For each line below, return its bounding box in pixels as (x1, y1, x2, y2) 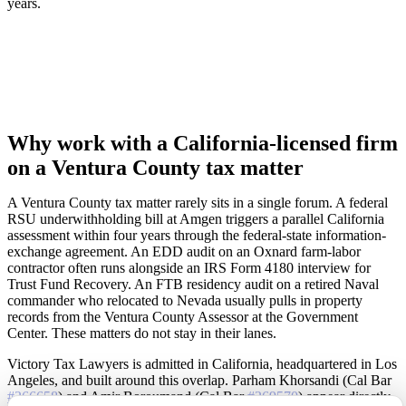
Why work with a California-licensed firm (7, 131, 398, 156)
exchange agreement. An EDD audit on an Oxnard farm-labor (7, 244, 361, 260)
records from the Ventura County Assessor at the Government (7, 309, 358, 325)
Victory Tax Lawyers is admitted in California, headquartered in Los (7, 356, 397, 372)
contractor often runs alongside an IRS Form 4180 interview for (7, 260, 371, 276)
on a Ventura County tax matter (7, 156, 304, 180)
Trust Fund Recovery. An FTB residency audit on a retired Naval (7, 276, 379, 293)
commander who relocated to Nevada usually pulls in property (7, 293, 362, 309)
